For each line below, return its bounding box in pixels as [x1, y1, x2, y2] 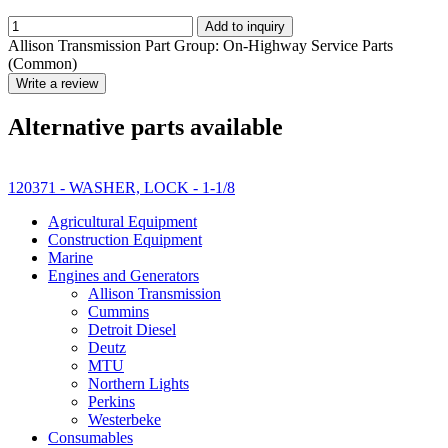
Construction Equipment [48, 230, 202, 248]
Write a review [16, 75, 98, 91]
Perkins [88, 392, 135, 410]
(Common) [8, 54, 77, 72]
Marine [48, 248, 93, 266]
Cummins [88, 302, 149, 320]
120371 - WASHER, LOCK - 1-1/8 [8, 178, 235, 196]
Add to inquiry [205, 18, 285, 34]
